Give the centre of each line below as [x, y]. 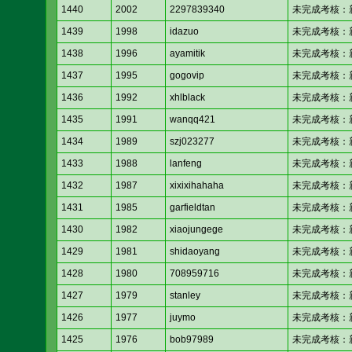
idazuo [184, 32]
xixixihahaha [197, 186]
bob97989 [192, 340]
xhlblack [187, 98]
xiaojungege [196, 230]
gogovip [187, 76]
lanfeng [186, 164]
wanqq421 [192, 120]
